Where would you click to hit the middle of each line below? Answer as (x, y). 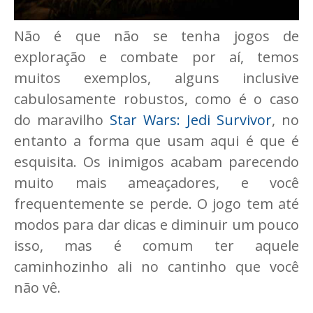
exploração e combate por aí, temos (156, 57)
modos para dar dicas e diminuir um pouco (156, 224)
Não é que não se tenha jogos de (156, 36)
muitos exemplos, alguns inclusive (156, 78)
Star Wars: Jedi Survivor (191, 119)
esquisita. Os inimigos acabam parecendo (156, 161)
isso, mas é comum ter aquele (156, 245)
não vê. (37, 287)
